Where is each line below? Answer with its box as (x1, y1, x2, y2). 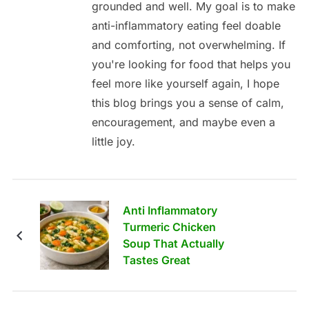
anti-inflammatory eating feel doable (91, 19, 281, 33)
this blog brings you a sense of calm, (91, 96, 284, 110)
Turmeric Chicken (122, 220, 216, 235)
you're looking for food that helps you (91, 57, 290, 72)
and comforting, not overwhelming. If (91, 38, 286, 52)
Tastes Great (122, 253, 190, 268)
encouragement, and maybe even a (91, 115, 275, 130)
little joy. (91, 134, 135, 149)
